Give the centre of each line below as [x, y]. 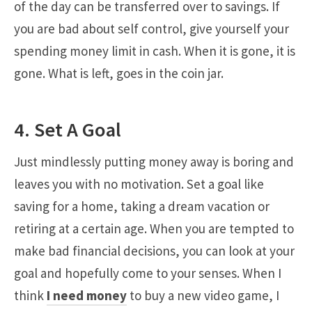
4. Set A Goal [68, 130]
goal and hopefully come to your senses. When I [148, 273]
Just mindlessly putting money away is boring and [154, 162]
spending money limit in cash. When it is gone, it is [155, 51]
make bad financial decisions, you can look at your [154, 251]
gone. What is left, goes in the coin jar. [119, 73]
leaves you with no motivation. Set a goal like [139, 184]
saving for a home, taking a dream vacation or [142, 206]
